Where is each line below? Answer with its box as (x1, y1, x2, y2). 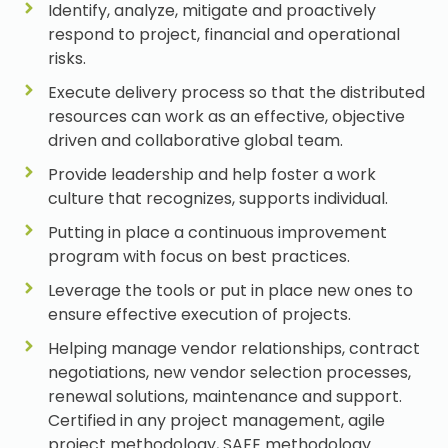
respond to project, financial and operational (47, 23, 400, 47)
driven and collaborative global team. (47, 129, 343, 153)
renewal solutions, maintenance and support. (47, 385, 402, 409)
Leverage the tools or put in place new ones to (47, 279, 413, 303)
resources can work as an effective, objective (47, 105, 405, 129)
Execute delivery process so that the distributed (47, 81, 425, 105)
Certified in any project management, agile (47, 409, 385, 433)
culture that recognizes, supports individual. (47, 187, 388, 211)
